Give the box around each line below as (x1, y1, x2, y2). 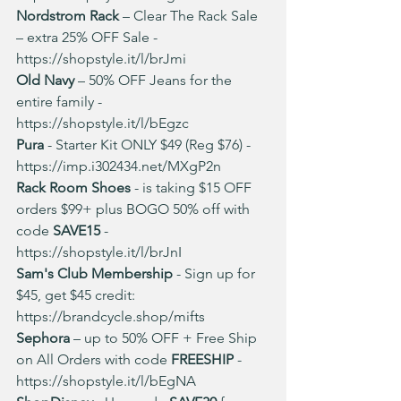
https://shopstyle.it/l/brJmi (16, 50, 186, 67)
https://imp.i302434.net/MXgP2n (16, 158, 221, 175)
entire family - (16, 93, 102, 110)
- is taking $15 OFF (134, 179, 255, 196)
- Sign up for (173, 265, 259, 282)
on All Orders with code (16, 351, 171, 368)
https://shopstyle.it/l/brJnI (16, 243, 182, 260)
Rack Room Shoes (16, 179, 134, 196)
